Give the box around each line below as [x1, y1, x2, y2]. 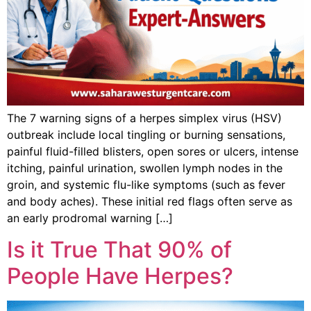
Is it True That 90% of [7, 235, 232, 263]
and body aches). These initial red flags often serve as [7, 194, 292, 209]
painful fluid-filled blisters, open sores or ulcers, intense [7, 144, 299, 159]
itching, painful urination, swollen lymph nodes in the [7, 161, 283, 176]
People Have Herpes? [7, 262, 233, 289]
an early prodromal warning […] [7, 211, 173, 226]
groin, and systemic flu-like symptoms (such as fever [7, 178, 285, 192]
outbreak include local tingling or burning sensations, [7, 128, 285, 142]
